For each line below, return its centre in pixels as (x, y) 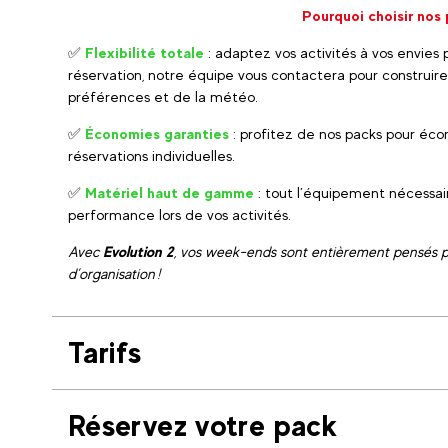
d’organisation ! (114, 273)
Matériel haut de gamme (169, 192)
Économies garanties (157, 133)
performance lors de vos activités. (179, 214)
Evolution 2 (138, 251)
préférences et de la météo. (163, 96)
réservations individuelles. (151, 155)
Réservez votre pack (203, 425)
